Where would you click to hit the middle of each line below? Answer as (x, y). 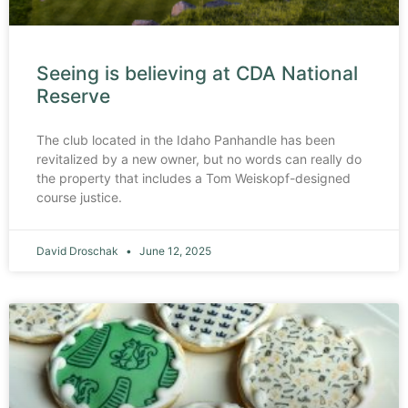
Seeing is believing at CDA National (197, 73)
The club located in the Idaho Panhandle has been (186, 139)
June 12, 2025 (174, 250)
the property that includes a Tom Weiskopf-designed (194, 178)
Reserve (73, 96)
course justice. (79, 197)
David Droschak (79, 250)
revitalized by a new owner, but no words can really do (199, 158)
